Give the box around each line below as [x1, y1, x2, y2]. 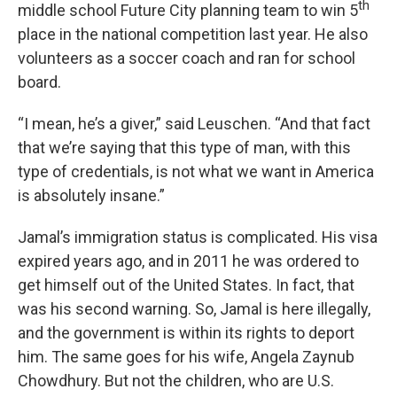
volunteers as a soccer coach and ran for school [18, 49, 355, 68]
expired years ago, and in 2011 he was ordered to [18, 252, 359, 271]
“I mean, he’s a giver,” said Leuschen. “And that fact [18, 114, 370, 134]
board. [18, 73, 61, 92]
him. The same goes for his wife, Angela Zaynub [18, 347, 354, 367]
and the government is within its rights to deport [18, 323, 354, 343]
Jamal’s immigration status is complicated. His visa [18, 228, 378, 247]
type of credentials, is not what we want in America [18, 162, 374, 182]
